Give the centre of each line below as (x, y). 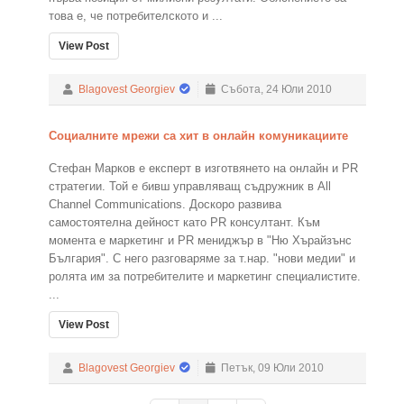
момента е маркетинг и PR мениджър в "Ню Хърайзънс (200, 240)
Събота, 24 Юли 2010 (274, 89)
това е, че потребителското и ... (136, 16)
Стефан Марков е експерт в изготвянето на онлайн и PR (203, 168)
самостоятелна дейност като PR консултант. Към (184, 222)
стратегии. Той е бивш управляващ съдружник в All (190, 186)
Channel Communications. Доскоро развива (165, 204)
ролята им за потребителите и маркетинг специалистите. (205, 276)
